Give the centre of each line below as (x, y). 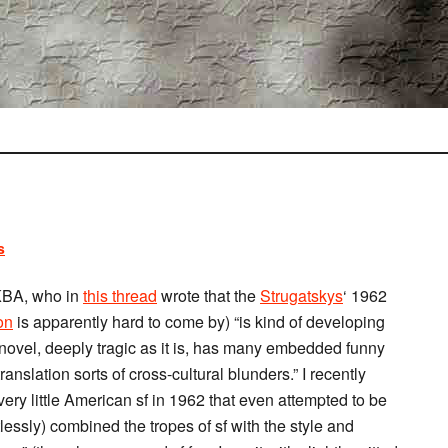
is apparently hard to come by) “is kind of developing (199, 321)
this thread (120, 295)
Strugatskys (301, 295)
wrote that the (208, 295)
